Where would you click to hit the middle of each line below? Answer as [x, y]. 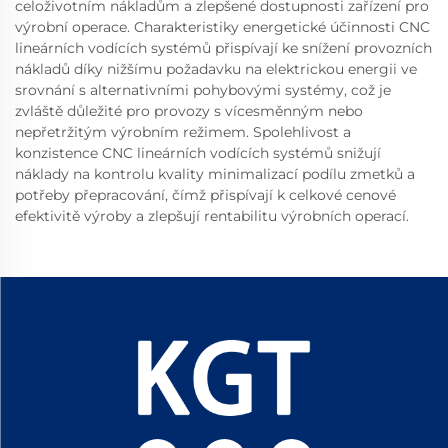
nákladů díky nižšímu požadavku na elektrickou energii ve [216, 69]
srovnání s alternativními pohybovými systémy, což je [203, 90]
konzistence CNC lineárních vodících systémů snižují [198, 153]
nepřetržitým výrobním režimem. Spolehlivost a [183, 132]
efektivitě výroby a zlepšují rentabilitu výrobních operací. [212, 216]
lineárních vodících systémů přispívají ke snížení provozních [223, 48]
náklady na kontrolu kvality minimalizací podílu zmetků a [215, 174]
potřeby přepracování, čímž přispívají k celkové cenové [205, 195]
